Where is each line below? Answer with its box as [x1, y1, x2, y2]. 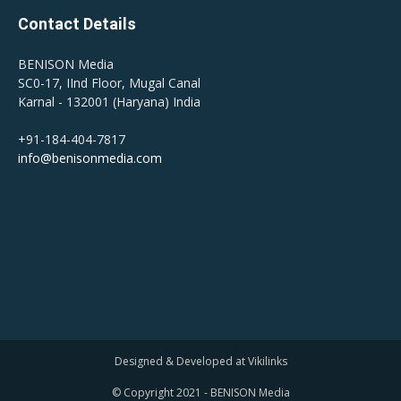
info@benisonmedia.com [18, 149, 162, 167]
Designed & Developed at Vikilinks [114, 354, 287, 370]
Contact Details [18, 14, 136, 34]
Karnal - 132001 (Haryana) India [18, 93, 200, 111]
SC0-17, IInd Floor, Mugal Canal [18, 74, 200, 92]
